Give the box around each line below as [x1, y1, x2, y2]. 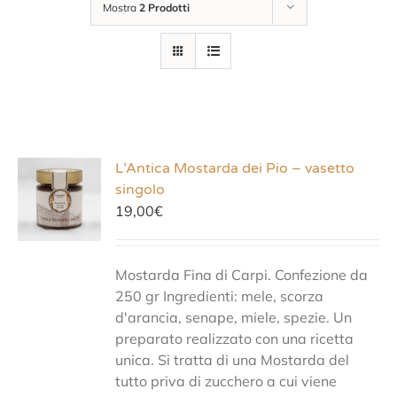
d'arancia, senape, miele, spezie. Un [115, 308, 353, 326]
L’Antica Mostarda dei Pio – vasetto [115, 160, 355, 177]
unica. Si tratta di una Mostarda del [115, 351, 350, 369]
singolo [115, 181, 166, 198]
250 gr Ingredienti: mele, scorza [115, 287, 324, 305]
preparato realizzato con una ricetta [115, 330, 354, 347]
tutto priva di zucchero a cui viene [115, 372, 338, 390]
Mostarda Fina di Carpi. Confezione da [115, 266, 369, 284]
